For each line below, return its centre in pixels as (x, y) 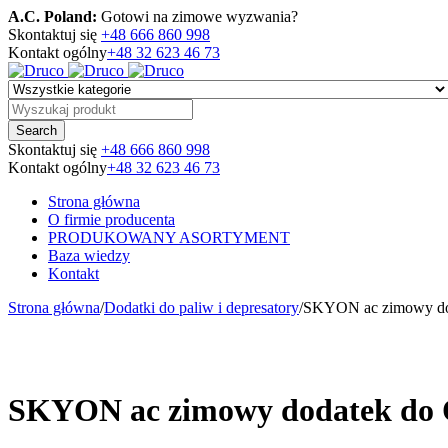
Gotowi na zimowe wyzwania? (197, 16)
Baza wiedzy (89, 255)
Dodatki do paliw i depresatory (201, 307)
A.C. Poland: (52, 16)
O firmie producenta (111, 219)
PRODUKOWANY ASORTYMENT (169, 237)
